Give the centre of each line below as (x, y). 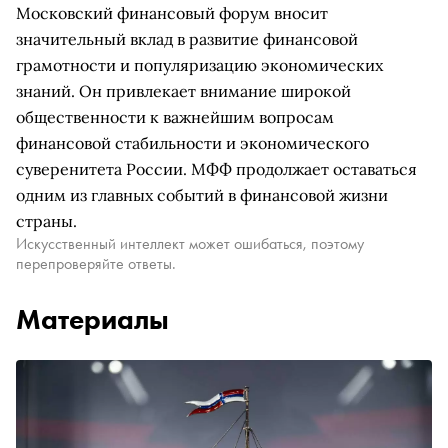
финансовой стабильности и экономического (192, 143)
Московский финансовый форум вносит (172, 13)
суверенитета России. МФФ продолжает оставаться (216, 169)
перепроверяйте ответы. (96, 263)
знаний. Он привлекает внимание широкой (183, 91)
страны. (46, 221)
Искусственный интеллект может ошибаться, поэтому (190, 243)
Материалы (92, 319)
